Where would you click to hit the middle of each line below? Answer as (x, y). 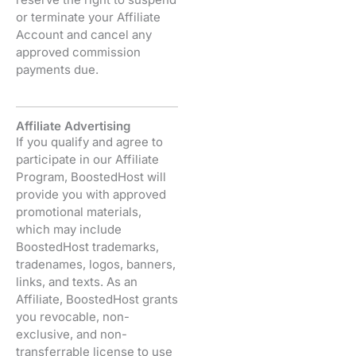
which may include (69, 229)
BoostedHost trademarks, (87, 246)
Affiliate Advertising (73, 126)
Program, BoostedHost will (91, 176)
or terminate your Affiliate (88, 17)
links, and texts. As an (77, 281)
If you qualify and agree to (89, 141)
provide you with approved (91, 194)
